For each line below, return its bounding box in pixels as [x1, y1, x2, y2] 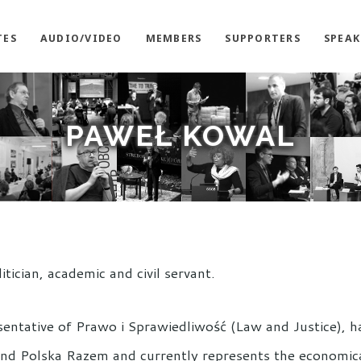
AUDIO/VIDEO [39, 31, 122, 45]
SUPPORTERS [225, 31, 301, 45]
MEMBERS [145, 31, 202, 45]
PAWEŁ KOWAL [65, 118, 296, 152]
